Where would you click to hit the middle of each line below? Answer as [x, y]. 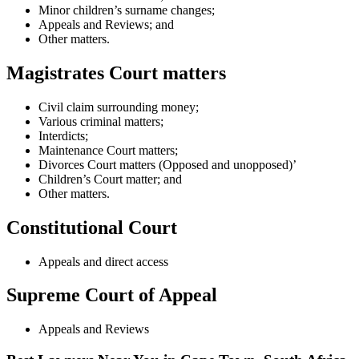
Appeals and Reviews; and [106, 24]
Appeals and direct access [103, 261]
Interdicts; [63, 135]
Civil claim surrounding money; [119, 107]
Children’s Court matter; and [110, 179]
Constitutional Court [92, 227]
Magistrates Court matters [116, 73]
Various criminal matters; [101, 121]
